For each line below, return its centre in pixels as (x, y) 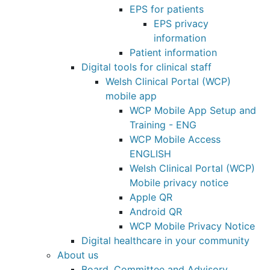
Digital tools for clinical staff (146, 67)
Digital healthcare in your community (165, 240)
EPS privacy (181, 24)
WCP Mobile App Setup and (193, 110)
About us (78, 255)
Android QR (156, 212)
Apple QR (151, 197)
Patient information (173, 52)
